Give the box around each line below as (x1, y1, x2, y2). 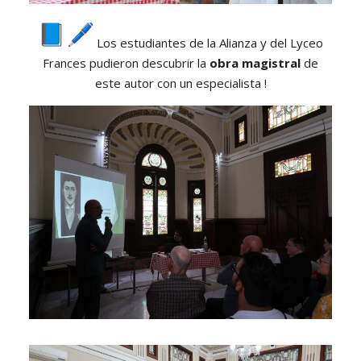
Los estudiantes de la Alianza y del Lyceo (93, 35, 323, 52)
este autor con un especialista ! (94, 75, 267, 92)
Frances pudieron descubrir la (43, 55, 210, 72)
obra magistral (210, 55, 301, 72)
